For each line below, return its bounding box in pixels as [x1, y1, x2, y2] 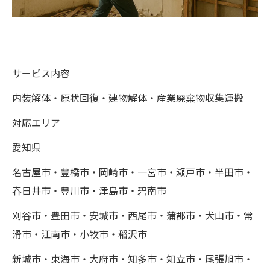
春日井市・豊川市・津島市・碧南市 [12, 186, 166, 197]
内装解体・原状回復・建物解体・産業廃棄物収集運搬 [12, 93, 243, 104]
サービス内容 [12, 68, 99, 80]
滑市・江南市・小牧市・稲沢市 [12, 229, 147, 240]
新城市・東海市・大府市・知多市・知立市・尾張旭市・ [12, 254, 253, 265]
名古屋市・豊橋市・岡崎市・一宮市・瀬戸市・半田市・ [12, 167, 253, 178]
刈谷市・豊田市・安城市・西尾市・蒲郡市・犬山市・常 [12, 210, 253, 222]
